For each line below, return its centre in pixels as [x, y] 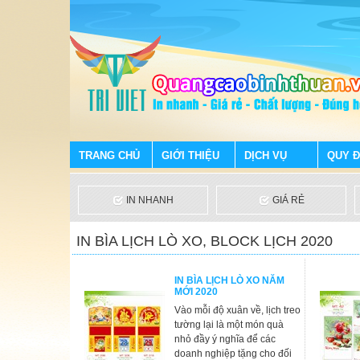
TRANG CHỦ [109, 155]
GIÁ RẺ [287, 200]
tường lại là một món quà [229, 325]
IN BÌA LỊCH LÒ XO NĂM [229, 280]
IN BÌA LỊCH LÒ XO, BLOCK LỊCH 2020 [205, 241]
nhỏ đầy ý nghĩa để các [225, 339]
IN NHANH [149, 200]
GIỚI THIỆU [190, 155]
